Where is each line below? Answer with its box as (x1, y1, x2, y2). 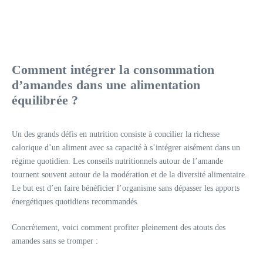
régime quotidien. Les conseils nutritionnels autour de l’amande (12, 156, 223, 166)
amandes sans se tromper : (12, 236, 98, 245)
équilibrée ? (12, 92, 79, 107)
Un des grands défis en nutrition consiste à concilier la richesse (12, 129, 220, 139)
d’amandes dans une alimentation (12, 77, 201, 92)
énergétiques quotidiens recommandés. (12, 197, 139, 206)
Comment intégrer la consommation (12, 62, 215, 77)
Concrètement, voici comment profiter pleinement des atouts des (12, 222, 225, 232)
